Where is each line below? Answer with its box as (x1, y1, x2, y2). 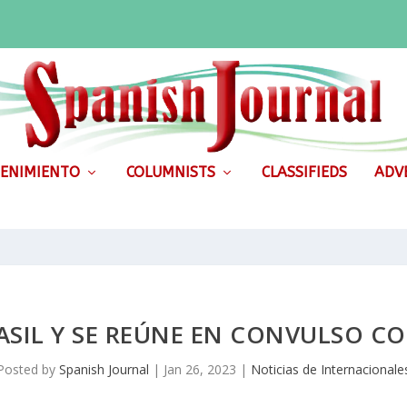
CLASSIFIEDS (261, 163, 347, 181)
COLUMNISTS (125, 163, 215, 181)
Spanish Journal (59, 360, 149, 378)
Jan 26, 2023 (164, 360, 236, 378)
